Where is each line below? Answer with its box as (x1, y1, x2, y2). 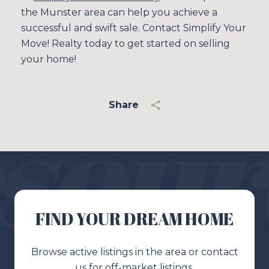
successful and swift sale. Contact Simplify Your (21, 22, 246, 34)
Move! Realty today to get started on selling (21, 37, 230, 49)
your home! (21, 53, 76, 65)
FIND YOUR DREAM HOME (35, 207, 234, 231)
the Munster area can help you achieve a (21, 6, 217, 18)
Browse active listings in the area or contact (31, 246, 238, 258)
